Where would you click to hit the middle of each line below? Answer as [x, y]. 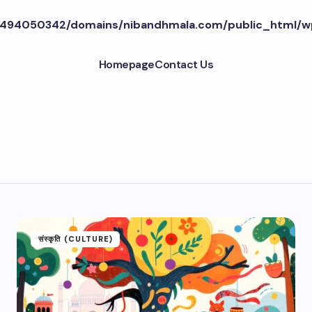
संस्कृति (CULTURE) [76, 239]
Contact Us [184, 64]
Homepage [126, 64]
